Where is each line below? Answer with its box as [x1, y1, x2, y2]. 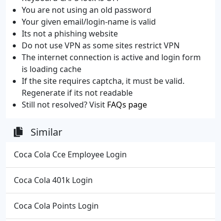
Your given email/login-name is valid [22, 16, 156, 27]
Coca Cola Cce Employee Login [14, 148, 127, 160]
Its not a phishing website [22, 28, 118, 39]
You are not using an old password [22, 4, 151, 15]
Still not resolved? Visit [22, 99, 107, 110]
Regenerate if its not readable [22, 87, 133, 98]
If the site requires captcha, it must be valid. [22, 75, 184, 86]
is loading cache [22, 63, 81, 74]
